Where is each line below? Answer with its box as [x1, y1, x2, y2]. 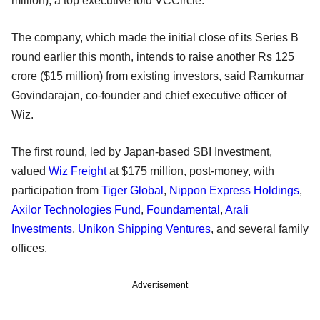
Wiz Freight [49, 164, 106, 177]
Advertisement [132, 279, 188, 290]
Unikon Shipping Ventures [78, 222, 211, 235]
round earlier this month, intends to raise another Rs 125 [11, 50, 294, 63]
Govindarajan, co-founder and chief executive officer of [11, 89, 286, 101]
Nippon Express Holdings [169, 184, 299, 196]
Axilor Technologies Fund [11, 203, 141, 216]
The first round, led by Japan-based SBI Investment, [11, 145, 272, 158]
